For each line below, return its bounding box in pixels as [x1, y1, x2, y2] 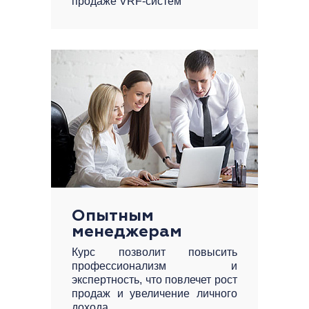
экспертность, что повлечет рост [72, 274, 237, 286]
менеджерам [72, 223, 182, 240]
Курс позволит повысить [72, 246, 237, 258]
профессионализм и [72, 260, 237, 272]
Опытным [72, 208, 154, 224]
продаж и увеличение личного [72, 288, 237, 299]
